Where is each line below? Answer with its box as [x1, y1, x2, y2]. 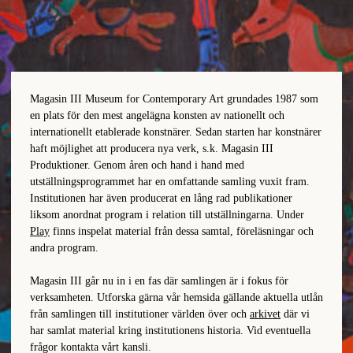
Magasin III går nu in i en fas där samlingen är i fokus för [30, 274, 288, 287]
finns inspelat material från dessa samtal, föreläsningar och [50, 225, 314, 237]
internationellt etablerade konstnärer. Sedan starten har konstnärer [30, 125, 321, 138]
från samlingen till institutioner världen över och [30, 307, 250, 320]
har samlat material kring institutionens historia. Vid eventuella [30, 324, 310, 336]
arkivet [250, 307, 281, 320]
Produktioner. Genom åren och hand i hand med [30, 158, 244, 171]
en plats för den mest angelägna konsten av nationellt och [30, 109, 284, 121]
